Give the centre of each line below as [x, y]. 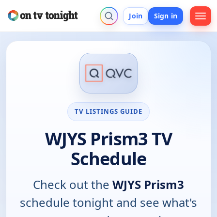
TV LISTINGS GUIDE [108, 111]
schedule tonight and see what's [108, 202]
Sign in [166, 15]
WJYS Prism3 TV [108, 139]
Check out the [73, 184]
